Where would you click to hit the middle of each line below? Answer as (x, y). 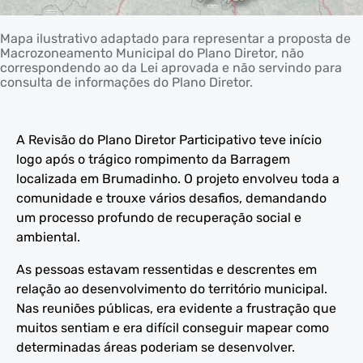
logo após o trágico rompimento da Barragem (153, 159)
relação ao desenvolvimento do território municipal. (172, 288)
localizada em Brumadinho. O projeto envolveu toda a (178, 178)
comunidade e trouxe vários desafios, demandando (171, 198)
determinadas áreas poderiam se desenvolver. (156, 347)
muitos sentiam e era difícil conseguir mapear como (173, 327)
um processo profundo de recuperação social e (159, 217)
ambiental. (48, 237)
